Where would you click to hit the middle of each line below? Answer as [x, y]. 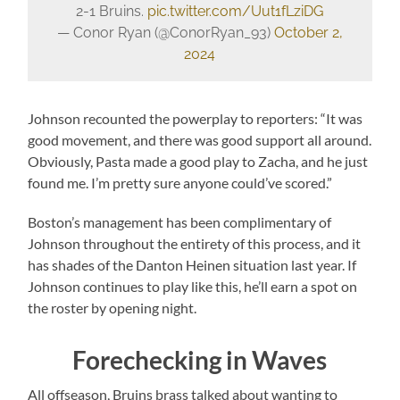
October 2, [308, 33]
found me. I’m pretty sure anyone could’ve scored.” [180, 182]
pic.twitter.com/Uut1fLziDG [236, 12]
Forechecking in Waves [200, 359]
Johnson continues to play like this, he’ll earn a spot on [193, 286]
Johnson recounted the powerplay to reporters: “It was [196, 118]
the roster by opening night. [112, 307]
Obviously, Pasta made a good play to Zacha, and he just [198, 161]
